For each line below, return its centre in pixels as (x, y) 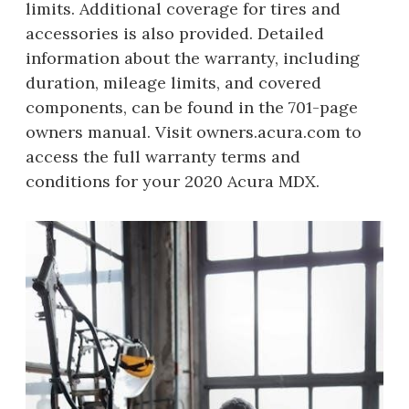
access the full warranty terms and (163, 156)
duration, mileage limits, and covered (173, 82)
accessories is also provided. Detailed (175, 33)
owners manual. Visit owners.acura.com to (194, 131)
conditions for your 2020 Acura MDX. (173, 181)
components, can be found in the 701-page (192, 107)
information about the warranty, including (193, 58)
